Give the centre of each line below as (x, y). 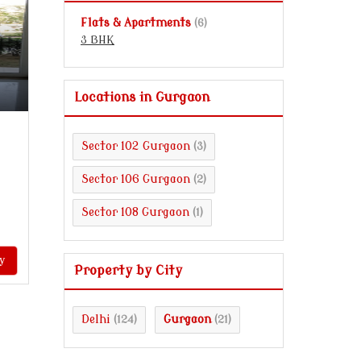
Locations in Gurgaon (142, 98)
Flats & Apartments (136, 23)
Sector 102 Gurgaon (136, 146)
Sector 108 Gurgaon (135, 212)
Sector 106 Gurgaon (136, 179)
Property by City (128, 271)
